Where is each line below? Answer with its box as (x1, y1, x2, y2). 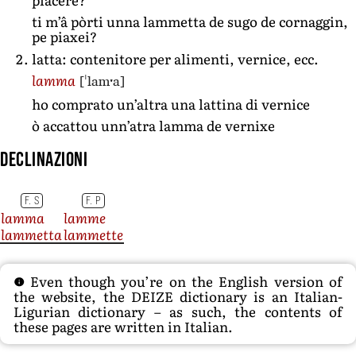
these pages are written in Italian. (14, 316, 233, 337)
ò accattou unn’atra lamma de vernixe (32, 115, 275, 136)
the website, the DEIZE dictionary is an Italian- (14, 286, 342, 307)
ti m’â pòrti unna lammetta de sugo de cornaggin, (32, 11, 348, 32)
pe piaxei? (32, 26, 97, 47)
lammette (64, 223, 123, 244)
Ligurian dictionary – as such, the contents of (14, 301, 342, 322)
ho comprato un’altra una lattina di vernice (32, 93, 310, 114)
